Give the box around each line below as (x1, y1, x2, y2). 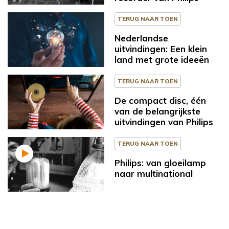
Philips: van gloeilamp (114, 157, 206, 168)
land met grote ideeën (114, 54, 209, 65)
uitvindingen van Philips (114, 117, 213, 128)
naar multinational (114, 168, 193, 179)
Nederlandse (114, 33, 168, 44)
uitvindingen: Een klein (114, 43, 207, 55)
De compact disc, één (114, 95, 206, 106)
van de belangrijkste (114, 106, 200, 117)
